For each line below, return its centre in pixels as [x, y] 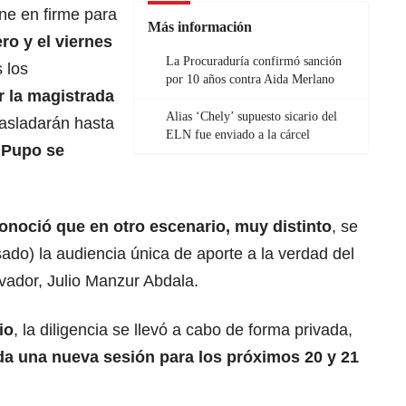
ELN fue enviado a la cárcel [238, 135]
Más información [200, 27]
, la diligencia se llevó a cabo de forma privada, [183, 330]
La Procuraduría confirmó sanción [254, 62]
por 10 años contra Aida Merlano [250, 80]
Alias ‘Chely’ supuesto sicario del [251, 117]
